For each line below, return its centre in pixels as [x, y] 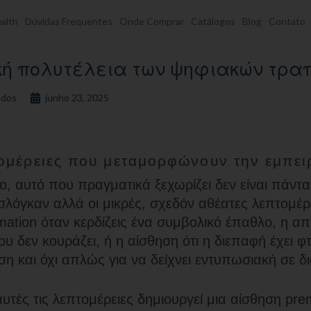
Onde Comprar [152, 21]
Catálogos [213, 21]
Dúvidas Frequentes [69, 21]
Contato [287, 21]
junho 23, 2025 [77, 98]
